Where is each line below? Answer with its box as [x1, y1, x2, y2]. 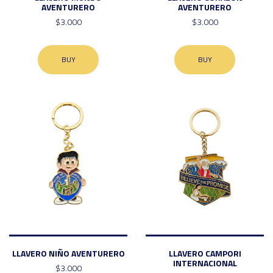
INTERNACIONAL [172, 256, 237, 269]
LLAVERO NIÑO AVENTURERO [12, 246, 125, 260]
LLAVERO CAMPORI [168, 246, 241, 260]
